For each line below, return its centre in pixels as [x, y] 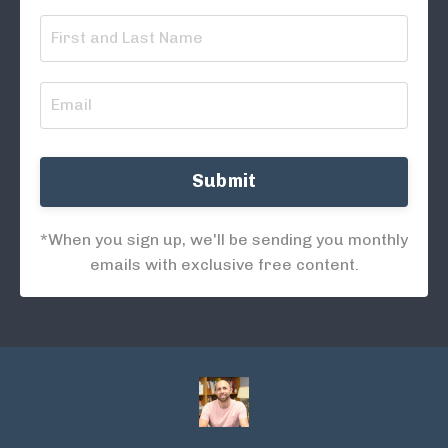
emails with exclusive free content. [224, 264]
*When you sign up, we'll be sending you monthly [224, 239]
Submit [224, 181]
